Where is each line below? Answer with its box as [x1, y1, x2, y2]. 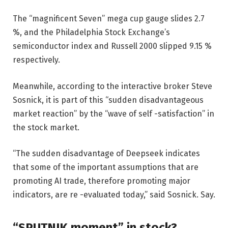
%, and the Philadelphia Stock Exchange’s [13, 27, 170, 37]
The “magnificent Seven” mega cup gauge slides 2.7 [13, 13, 205, 23]
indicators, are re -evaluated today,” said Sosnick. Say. [13, 190, 215, 200]
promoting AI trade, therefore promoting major [13, 176, 190, 186]
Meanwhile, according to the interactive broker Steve [13, 81, 212, 91]
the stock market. [13, 122, 79, 132]
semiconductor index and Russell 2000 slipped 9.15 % [13, 41, 212, 51]
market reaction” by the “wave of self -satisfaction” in [13, 108, 214, 119]
